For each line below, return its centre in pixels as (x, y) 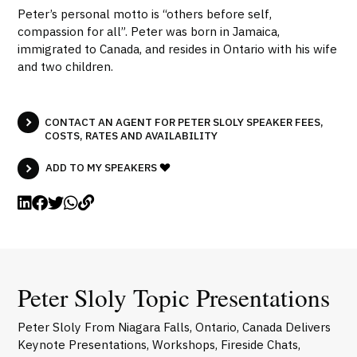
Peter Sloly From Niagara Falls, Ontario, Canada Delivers (175, 326)
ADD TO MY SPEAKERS (103, 167)
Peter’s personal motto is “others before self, (145, 14)
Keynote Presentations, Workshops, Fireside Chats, (159, 344)
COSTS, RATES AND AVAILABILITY (131, 135)
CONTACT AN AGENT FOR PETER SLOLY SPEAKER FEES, (184, 122)
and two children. (66, 67)
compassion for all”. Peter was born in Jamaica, (149, 31)
